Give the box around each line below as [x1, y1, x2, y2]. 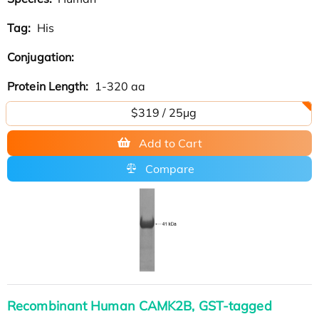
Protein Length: [7, 78, 92, 93]
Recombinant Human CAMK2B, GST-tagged [7, 297, 272, 314]
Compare [145, 161, 194, 176]
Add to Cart [138, 135, 202, 150]
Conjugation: [7, 49, 78, 64]
